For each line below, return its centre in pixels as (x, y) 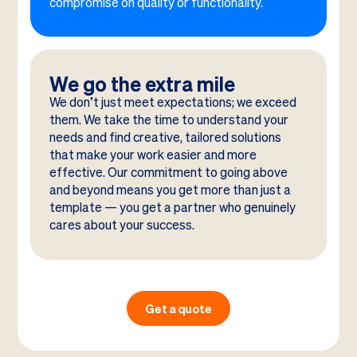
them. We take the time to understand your (169, 120)
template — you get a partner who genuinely (172, 208)
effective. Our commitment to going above (168, 173)
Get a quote (178, 309)
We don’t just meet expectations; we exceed (173, 103)
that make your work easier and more (153, 155)
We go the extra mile (142, 84)
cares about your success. (122, 226)
